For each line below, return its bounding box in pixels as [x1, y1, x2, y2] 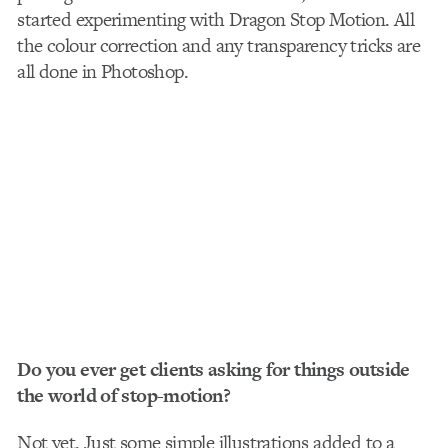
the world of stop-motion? [17, 382, 231, 410]
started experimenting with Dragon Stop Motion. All [17, 5, 415, 33]
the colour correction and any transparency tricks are [17, 31, 421, 59]
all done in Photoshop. [17, 57, 189, 85]
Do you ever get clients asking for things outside [17, 356, 410, 384]
